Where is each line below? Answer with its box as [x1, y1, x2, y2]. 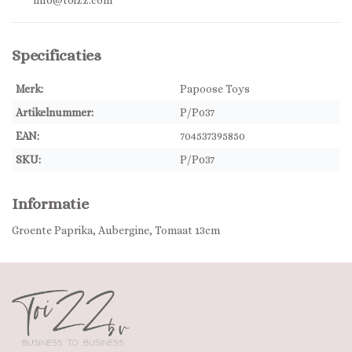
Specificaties [12, 46, 101, 64]
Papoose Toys [180, 82, 250, 95]
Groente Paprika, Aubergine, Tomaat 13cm [12, 224, 220, 237]
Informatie [12, 195, 89, 213]
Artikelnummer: [16, 106, 93, 119]
